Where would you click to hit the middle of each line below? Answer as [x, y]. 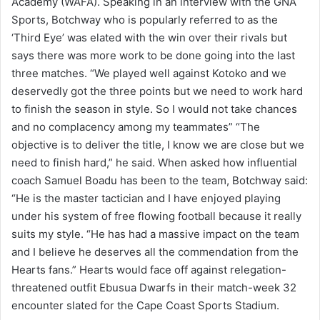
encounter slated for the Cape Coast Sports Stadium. [145, 306]
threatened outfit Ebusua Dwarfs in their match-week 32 [154, 288]
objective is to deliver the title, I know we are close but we [158, 145]
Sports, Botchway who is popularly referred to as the [145, 20]
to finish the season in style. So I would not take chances [154, 109]
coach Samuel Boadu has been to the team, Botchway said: [160, 181]
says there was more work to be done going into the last [153, 56]
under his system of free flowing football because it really [156, 216]
